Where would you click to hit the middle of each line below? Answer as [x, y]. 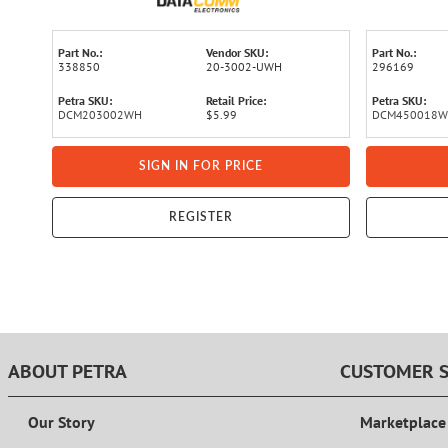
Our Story [61, 422]
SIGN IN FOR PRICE [201, 166]
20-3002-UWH [244, 66]
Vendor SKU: [237, 52]
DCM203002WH [100, 114]
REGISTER [201, 217]
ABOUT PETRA [67, 372]
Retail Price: [236, 100]
